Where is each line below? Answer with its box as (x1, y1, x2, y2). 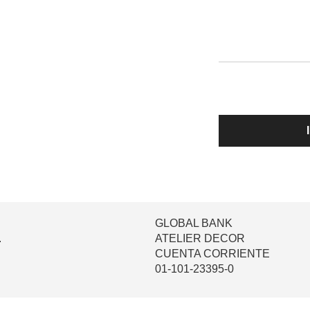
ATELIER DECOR (155, 232, 245, 244)
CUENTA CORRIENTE (155, 248, 270, 259)
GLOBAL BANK (155, 217, 232, 229)
